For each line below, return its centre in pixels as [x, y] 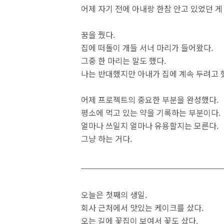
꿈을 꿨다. [98, 34]
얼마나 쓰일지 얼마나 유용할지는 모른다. [150, 125]
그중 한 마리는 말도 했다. [123, 60]
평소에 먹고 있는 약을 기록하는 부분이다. [151, 112]
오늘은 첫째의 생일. [114, 194]
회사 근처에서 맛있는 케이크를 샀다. [142, 207]
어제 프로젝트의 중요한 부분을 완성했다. [150, 99]
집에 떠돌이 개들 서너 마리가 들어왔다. [147, 47]
